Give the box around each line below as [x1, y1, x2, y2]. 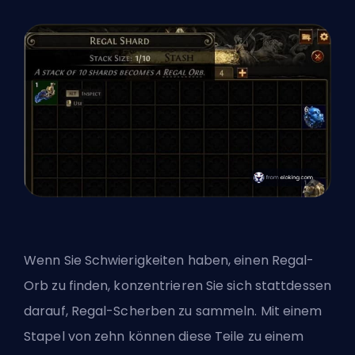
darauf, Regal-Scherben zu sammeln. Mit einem [24, 301, 323, 320]
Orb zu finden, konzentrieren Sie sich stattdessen [24, 276, 331, 295]
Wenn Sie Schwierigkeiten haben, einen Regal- [24, 250, 315, 269]
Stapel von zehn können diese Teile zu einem [24, 326, 304, 345]
